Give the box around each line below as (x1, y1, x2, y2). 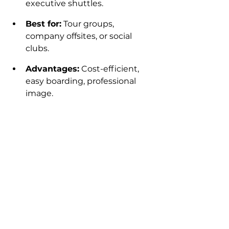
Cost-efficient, (79, 64, 141, 74)
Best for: (26, 19, 61, 29)
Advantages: (26, 64, 79, 74)
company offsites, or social (26, 31, 134, 41)
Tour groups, (61, 19, 116, 29)
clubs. (26, 43, 49, 54)
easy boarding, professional (26, 76, 138, 86)
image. (26, 88, 53, 99)
